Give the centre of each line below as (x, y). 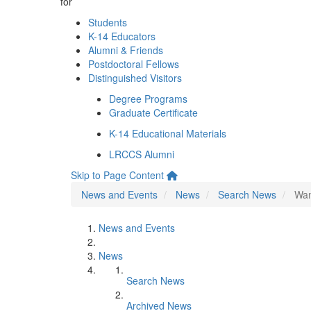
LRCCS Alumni (142, 154)
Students (108, 22)
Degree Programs (148, 99)
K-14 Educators (122, 36)
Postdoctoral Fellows (134, 64)
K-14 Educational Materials (168, 133)
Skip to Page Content (117, 175)
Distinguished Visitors (135, 78)
